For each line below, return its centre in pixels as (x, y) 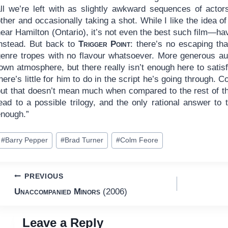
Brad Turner (84, 140)
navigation (49, 201)
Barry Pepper (26, 140)
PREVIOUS (44, 176)
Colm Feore (139, 140)
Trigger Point (104, 44)
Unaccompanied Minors (57, 192)
